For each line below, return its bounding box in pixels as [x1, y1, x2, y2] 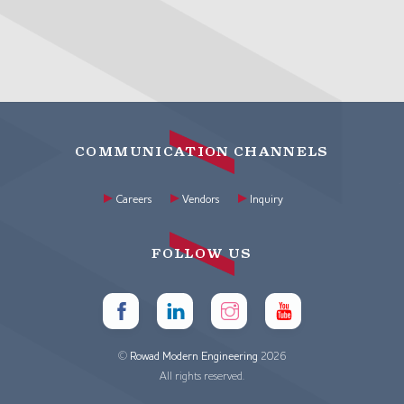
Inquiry [250, 194, 284, 206]
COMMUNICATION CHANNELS [75, 143, 329, 161]
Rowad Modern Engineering [130, 351, 258, 363]
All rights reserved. [160, 371, 244, 382]
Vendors [182, 194, 220, 206]
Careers [115, 194, 152, 206]
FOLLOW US [151, 244, 252, 262]
